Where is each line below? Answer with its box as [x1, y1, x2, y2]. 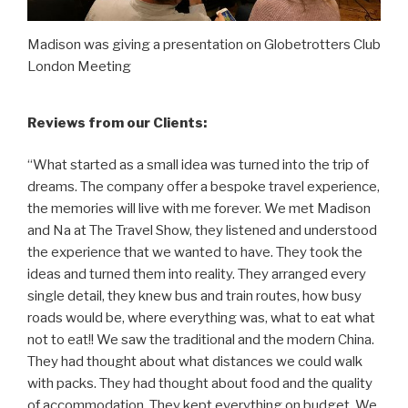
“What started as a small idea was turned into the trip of [27, 157, 369, 174]
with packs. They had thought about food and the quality [27, 375, 372, 393]
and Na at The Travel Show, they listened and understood [27, 222, 377, 240]
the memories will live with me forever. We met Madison [27, 200, 371, 218]
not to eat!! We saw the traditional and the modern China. [27, 331, 374, 349]
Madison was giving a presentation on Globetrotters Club [27, 36, 381, 54]
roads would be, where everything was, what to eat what [27, 310, 375, 327]
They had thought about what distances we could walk [27, 353, 362, 371]
